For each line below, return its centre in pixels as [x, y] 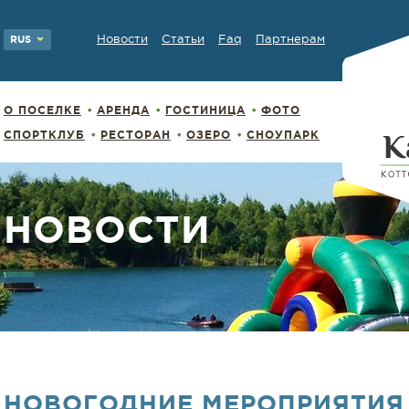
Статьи [183, 39]
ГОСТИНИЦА [205, 110]
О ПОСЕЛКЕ [42, 110]
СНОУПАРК [283, 135]
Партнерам [290, 39]
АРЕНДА [123, 110]
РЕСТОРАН [136, 135]
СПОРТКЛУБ [44, 135]
